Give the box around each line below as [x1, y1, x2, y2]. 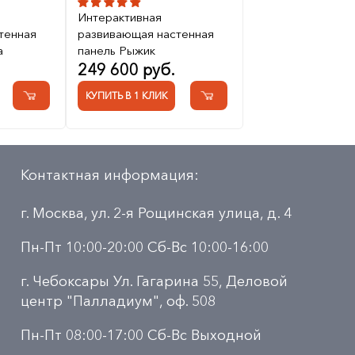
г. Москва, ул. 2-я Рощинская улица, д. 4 [21, 204, 292, 223]
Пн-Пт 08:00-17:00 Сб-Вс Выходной [21, 326, 261, 345]
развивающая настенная [77, 26, 214, 42]
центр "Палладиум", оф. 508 [21, 292, 216, 311]
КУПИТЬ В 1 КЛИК [85, 90, 167, 102]
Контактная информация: [21, 166, 199, 185]
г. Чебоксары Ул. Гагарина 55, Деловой [21, 273, 288, 291]
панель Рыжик [77, 43, 155, 59]
